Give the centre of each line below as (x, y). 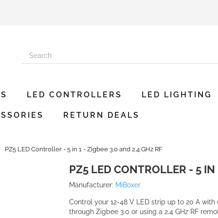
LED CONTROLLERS (74, 95)
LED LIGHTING (177, 95)
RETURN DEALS (101, 115)
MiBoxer (128, 185)
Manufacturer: (91, 185)
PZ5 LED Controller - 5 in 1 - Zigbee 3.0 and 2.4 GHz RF (84, 149)
